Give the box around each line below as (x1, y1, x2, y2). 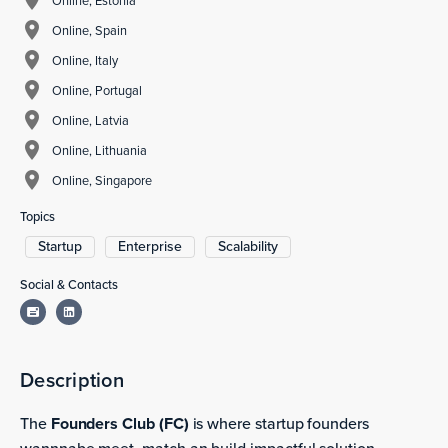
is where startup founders (188, 412, 369, 435)
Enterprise (118, 236, 182, 257)
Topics (20, 207, 55, 226)
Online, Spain (52, 20, 127, 40)
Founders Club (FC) (50, 412, 189, 435)
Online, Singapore (52, 170, 152, 190)
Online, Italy (52, 50, 118, 70)
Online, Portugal (52, 80, 142, 100)
